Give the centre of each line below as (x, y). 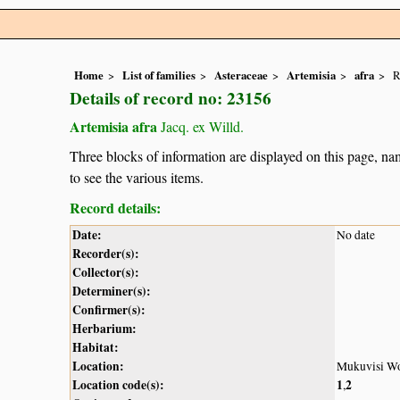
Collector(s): (106, 272)
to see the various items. (137, 177)
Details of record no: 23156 (171, 99)
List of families (159, 75)
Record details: (115, 207)
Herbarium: (104, 328)
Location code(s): (118, 384)
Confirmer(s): (109, 309)
